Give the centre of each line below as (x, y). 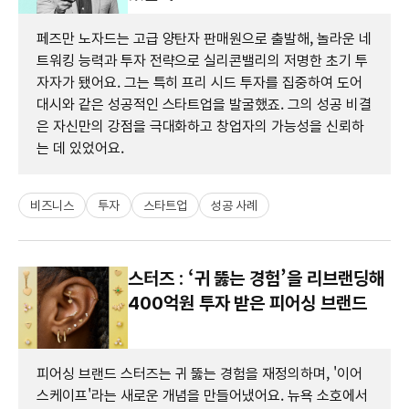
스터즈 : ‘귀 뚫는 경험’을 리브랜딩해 (256, 278)
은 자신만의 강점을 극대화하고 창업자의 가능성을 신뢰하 (200, 126)
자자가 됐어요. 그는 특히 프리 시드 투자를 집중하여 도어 (199, 82)
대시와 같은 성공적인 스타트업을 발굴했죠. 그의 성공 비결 (204, 104)
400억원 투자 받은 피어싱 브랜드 (247, 303)
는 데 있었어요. (80, 148)
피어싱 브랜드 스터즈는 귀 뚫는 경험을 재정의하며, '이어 (199, 373)
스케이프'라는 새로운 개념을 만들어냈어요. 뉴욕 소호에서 (202, 395)
